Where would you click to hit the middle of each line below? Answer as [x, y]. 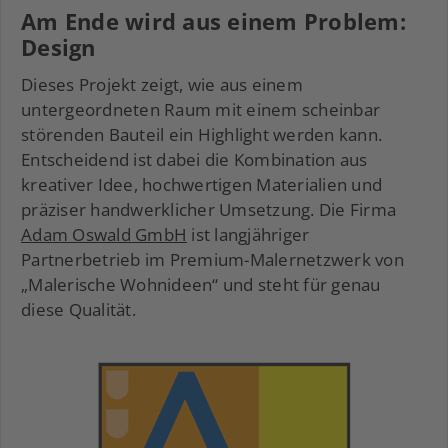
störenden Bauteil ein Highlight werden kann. [201, 135]
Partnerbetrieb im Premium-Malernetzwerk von [212, 260]
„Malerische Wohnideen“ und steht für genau [201, 285]
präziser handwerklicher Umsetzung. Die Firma [208, 210]
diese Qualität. [78, 310]
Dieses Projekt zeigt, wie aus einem [162, 85]
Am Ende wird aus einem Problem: [213, 21]
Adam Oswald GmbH [104, 235]
